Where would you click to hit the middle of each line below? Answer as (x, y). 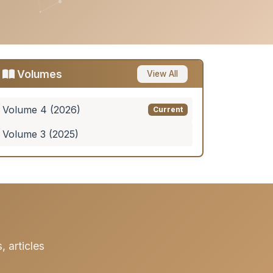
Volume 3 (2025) (41, 134)
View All (162, 74)
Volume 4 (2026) (41, 110)
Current (168, 110)
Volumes (38, 74)
